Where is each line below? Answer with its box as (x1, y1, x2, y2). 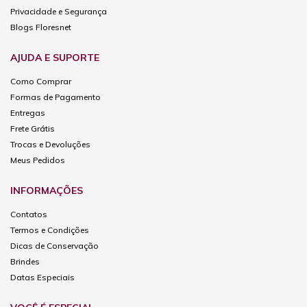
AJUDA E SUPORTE (10, 51, 99, 64)
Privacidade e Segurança (10, 5, 107, 16)
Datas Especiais (10, 271, 75, 282)
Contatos (10, 208, 47, 219)
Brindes (10, 256, 40, 267)
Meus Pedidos (10, 154, 65, 165)
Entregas (10, 107, 45, 118)
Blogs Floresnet (10, 21, 71, 32)
